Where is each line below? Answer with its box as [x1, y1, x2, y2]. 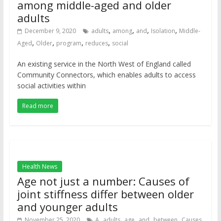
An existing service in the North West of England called [17, 59, 191, 69]
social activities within [17, 81, 86, 90]
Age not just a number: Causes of [17, 174, 189, 188]
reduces [85, 39, 108, 47]
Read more [22, 102, 53, 110]
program [56, 39, 81, 47]
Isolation [150, 27, 175, 35]
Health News [22, 162, 57, 171]
